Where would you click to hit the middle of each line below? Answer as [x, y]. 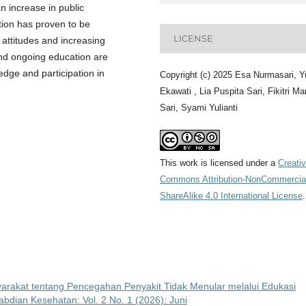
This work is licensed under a [219, 163]
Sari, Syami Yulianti [199, 107]
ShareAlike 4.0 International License [231, 195]
